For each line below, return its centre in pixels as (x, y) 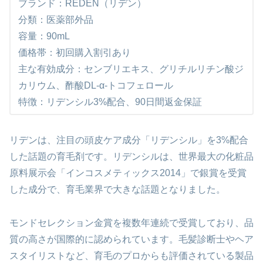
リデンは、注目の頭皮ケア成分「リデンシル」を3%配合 (129, 140)
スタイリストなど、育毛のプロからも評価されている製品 (131, 256)
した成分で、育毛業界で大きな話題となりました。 (117, 190)
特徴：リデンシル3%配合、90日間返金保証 (110, 102)
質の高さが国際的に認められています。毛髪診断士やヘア (131, 240)
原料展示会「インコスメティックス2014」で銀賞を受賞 (128, 173)
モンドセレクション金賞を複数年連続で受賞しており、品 (131, 223)
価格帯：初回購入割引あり (74, 53)
